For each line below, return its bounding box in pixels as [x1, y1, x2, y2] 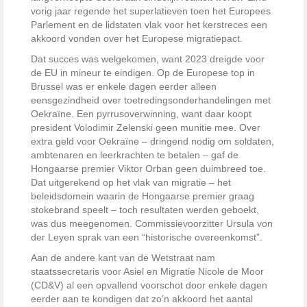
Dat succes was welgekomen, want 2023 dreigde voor [31, 53, 265, 65]
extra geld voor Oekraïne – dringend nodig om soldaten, [31, 136, 274, 147]
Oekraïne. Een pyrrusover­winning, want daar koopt [31, 108, 251, 120]
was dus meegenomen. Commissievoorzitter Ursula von [31, 218, 273, 230]
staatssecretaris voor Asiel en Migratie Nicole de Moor [31, 266, 264, 278]
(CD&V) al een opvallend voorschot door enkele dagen [31, 280, 267, 291]
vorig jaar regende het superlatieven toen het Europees [31, 5, 271, 17]
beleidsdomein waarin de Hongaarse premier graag [31, 191, 254, 202]
